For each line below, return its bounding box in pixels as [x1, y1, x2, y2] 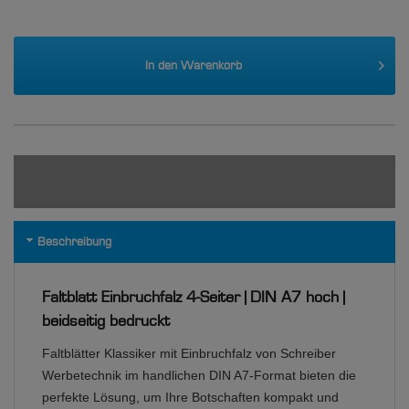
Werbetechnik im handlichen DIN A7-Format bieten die [42, 367, 356, 383]
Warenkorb [181, 58, 242, 72]
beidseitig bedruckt [42, 312, 170, 330]
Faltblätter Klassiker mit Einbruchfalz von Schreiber [42, 345, 336, 361]
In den [145, 58, 177, 72]
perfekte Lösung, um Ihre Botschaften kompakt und [42, 389, 339, 404]
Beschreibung [37, 235, 111, 248]
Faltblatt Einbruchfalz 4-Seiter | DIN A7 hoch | [42, 288, 344, 306]
